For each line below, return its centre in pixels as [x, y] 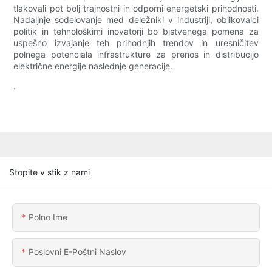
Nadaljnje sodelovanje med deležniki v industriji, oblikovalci [136, 20]
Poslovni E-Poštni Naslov [77, 251]
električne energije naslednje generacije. [93, 66]
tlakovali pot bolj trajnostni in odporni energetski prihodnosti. [136, 8]
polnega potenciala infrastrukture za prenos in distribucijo [136, 55]
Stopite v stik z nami [49, 172]
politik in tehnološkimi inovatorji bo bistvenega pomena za [136, 32]
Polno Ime [48, 217]
